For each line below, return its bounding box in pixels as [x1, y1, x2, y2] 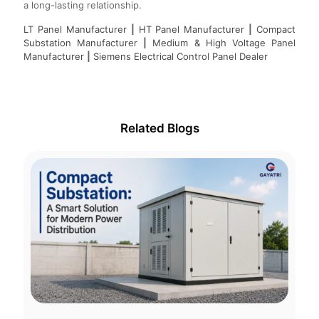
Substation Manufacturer [23, 37, 138, 49]
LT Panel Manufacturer [23, 23, 127, 36]
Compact [256, 23, 296, 36]
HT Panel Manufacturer [138, 23, 245, 36]
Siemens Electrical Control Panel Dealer [93, 51, 268, 63]
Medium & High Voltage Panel [152, 37, 296, 49]
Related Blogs [120, 121, 199, 136]
